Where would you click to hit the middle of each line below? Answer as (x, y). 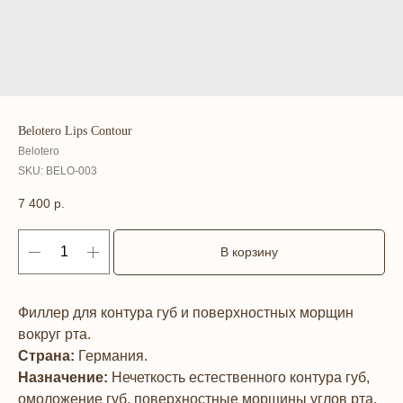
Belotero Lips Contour (75, 131)
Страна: (46, 356)
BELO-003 (72, 171)
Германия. (111, 356)
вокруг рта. (54, 335)
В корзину (249, 252)
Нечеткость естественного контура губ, (239, 378)
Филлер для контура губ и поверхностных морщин (186, 313)
